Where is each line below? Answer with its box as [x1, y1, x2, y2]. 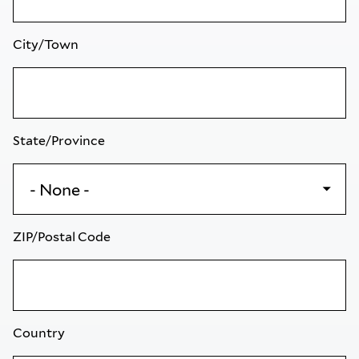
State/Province [13, 133, 107, 148]
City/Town [13, 37, 81, 52]
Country [13, 325, 67, 341]
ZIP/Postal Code [13, 229, 113, 244]
